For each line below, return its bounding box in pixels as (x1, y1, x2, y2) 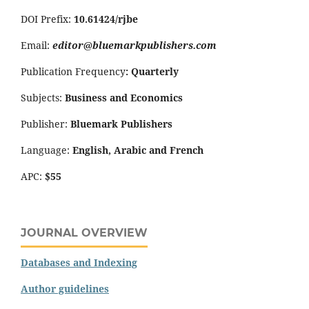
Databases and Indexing (21, 255, 137, 269)
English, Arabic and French (72, 143, 203, 157)
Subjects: (21, 90, 65, 104)
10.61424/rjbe (74, 12, 138, 26)
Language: (21, 143, 72, 157)
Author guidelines (21, 281, 109, 295)
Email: (21, 38, 52, 52)
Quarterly (131, 64, 179, 78)
